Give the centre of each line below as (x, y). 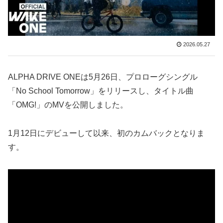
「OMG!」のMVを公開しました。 (68, 105)
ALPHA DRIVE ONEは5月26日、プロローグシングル (103, 77)
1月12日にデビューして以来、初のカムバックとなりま (106, 133)
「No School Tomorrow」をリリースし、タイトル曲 (101, 91)
